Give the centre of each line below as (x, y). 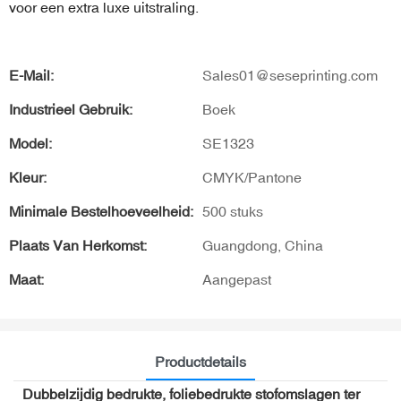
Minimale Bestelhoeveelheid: (101, 211)
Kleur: (28, 177)
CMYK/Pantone (252, 177)
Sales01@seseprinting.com (290, 75)
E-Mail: (31, 75)
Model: (30, 143)
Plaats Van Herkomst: (78, 245)
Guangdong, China (263, 245)
